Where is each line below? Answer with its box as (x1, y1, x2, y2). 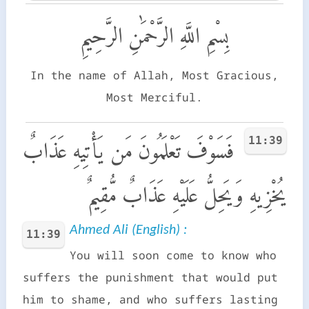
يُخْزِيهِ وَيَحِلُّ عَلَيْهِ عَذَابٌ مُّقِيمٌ (88, 181, 287, 207)
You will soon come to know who (69, 247, 277, 263)
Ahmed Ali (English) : (69, 223, 187, 237)
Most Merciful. (106, 89, 203, 105)
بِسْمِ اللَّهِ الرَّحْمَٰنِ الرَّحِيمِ (80, 22, 229, 48)
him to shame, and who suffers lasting (22, 291, 278, 307)
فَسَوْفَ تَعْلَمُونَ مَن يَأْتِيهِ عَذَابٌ (23, 137, 235, 163)
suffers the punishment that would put (22, 269, 278, 285)
